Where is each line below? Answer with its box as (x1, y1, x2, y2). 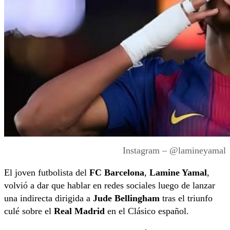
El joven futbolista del (4, 167, 89, 178)
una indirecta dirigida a (4, 193, 93, 204)
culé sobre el (4, 206, 54, 217)
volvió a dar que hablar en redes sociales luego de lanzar (4, 180, 215, 191)
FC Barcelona (89, 167, 144, 178)
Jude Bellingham (93, 193, 160, 204)
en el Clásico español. (105, 206, 189, 217)
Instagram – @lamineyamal (123, 145, 226, 156)
